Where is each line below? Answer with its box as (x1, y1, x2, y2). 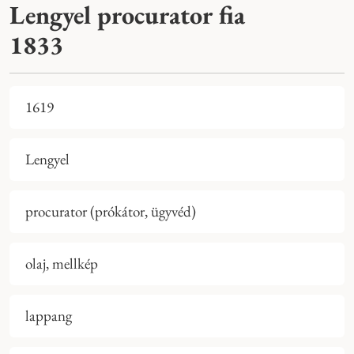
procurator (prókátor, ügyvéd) (25, 201, 196, 222)
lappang (25, 306, 72, 326)
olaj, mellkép (25, 254, 98, 274)
